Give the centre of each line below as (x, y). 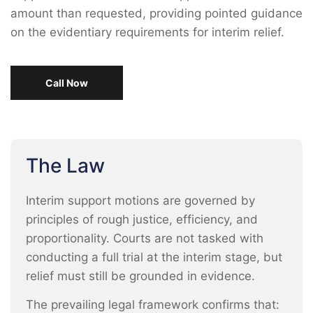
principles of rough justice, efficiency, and (142, 219)
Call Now (67, 83)
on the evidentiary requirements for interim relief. (147, 32)
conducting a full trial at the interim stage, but (154, 257)
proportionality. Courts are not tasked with (145, 238)
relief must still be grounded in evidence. (140, 276)
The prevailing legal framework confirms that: (153, 305)
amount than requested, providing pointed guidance (156, 13)
